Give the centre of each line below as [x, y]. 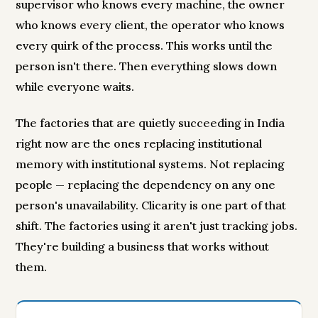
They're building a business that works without [143, 247]
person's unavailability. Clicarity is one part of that [151, 205]
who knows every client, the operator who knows [150, 25]
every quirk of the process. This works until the [144, 46]
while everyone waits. [75, 87]
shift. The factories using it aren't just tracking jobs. [157, 226]
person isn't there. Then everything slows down [147, 66]
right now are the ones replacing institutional [139, 144]
